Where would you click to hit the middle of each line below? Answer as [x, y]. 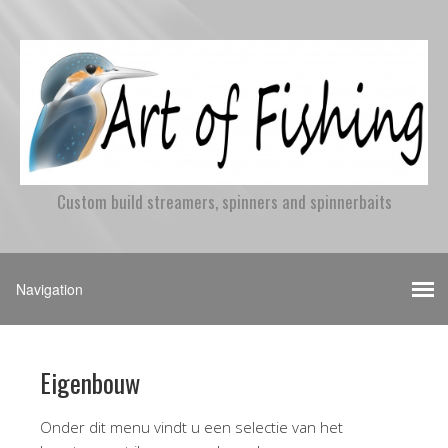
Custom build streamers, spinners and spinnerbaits [224, 202]
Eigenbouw [90, 383]
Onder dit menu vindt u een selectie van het [191, 427]
